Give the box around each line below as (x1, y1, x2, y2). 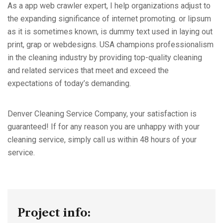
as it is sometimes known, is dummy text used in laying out (7, 27, 213, 37)
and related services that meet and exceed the (7, 66, 169, 76)
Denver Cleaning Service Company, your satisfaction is (7, 109, 197, 119)
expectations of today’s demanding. (7, 79, 131, 89)
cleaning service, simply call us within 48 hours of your (7, 135, 197, 145)
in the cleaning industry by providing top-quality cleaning (7, 53, 202, 63)
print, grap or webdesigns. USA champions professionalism (7, 40, 214, 50)
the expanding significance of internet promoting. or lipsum (7, 14, 211, 24)
